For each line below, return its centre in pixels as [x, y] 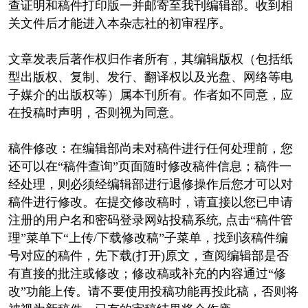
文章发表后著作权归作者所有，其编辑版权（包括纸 [150, 59]
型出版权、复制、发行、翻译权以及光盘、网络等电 [150, 77]
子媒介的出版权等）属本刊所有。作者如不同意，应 [150, 95]
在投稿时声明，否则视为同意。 [95, 112]
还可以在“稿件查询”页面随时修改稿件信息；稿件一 [150, 166]
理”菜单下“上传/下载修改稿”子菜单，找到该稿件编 [148, 238]
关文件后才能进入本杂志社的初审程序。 [119, 23]
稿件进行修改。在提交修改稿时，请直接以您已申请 [150, 202]
